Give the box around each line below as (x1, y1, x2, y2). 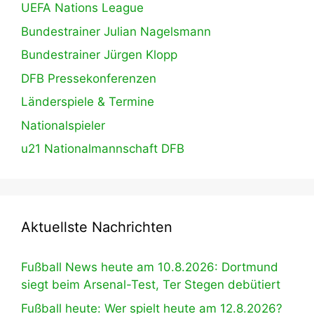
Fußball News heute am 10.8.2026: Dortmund (21, 260, 278, 275)
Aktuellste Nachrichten (21, 219, 172, 236)
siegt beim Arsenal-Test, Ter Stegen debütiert (21, 278, 280, 292)
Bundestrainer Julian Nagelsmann (21, 24, 211, 39)
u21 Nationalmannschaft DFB (21, 142, 184, 156)
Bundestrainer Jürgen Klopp (21, 48, 177, 62)
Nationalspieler (21, 118, 105, 132)
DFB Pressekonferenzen (21, 71, 156, 86)
